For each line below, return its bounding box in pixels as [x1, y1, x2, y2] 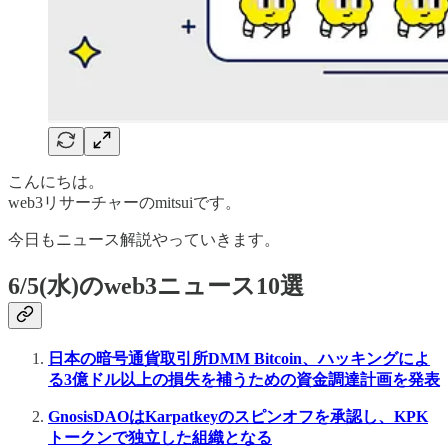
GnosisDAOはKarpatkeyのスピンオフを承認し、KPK [48, 408, 428, 426]
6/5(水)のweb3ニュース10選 [8, 273, 304, 300]
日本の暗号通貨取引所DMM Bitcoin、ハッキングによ [48, 350, 430, 368]
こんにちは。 [8, 172, 104, 190]
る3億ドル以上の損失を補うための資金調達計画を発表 [48, 371, 440, 389]
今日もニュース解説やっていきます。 [8, 230, 280, 248]
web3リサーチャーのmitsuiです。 [8, 193, 241, 211]
